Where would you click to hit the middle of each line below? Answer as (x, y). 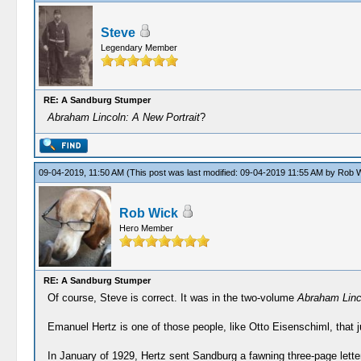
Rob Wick (148, 213)
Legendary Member (139, 48)
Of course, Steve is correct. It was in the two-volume (172, 298)
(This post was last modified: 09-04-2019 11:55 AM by (232, 172)
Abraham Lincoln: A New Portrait (123, 117)
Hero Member (146, 228)
